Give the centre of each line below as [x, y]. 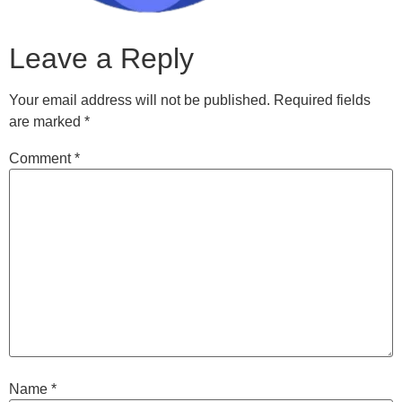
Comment [42, 158]
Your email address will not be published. [140, 100]
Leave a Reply [101, 58]
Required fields [322, 100]
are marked [47, 122]
